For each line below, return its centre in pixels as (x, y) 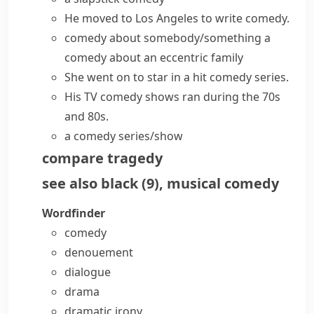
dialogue (88, 272)
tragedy (135, 158)
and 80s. (87, 116)
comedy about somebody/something (163, 38)
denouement (99, 252)
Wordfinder (74, 213)
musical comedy (223, 183)
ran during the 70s (230, 97)
